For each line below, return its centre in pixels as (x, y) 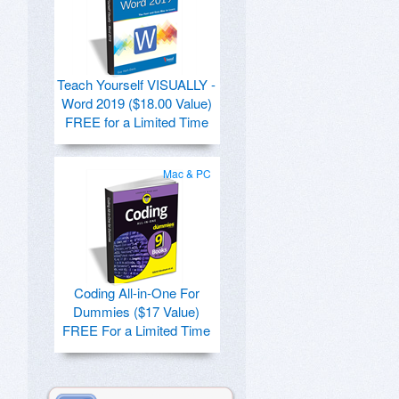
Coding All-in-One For (136, 293)
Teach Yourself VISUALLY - (136, 84)
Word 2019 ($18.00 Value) (136, 103)
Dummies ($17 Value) (136, 311)
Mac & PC (187, 173)
